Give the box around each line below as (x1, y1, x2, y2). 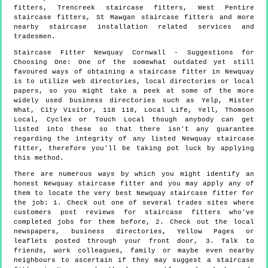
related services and (147, 23, 255, 31)
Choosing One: (14, 58, 78, 66)
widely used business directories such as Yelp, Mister (14, 96, 254, 104)
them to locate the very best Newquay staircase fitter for (14, 189, 254, 197)
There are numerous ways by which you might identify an (14, 170, 254, 178)
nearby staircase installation (14, 23, 148, 31)
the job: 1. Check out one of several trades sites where (14, 199, 254, 206)
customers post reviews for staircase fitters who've (14, 208, 254, 216)
